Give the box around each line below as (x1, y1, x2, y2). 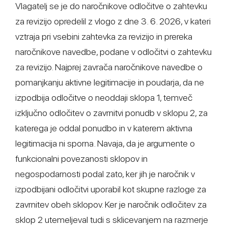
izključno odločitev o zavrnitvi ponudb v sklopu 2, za (15, 107, 208, 118)
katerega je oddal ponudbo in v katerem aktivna (15, 123, 192, 133)
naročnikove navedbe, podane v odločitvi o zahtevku (15, 46, 212, 57)
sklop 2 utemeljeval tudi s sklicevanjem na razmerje (15, 214, 208, 225)
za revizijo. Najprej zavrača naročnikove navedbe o (15, 62, 203, 72)
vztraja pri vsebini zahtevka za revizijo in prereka (15, 31, 192, 42)
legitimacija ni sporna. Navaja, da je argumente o (15, 138, 195, 149)
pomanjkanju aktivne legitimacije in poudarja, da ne (15, 77, 204, 88)
